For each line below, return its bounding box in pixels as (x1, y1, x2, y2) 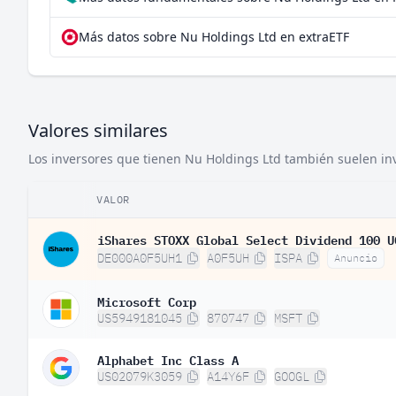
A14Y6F (207, 369, 249, 385)
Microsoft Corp (97, 291, 196, 310)
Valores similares (28, 118, 168, 142)
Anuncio (334, 251, 377, 264)
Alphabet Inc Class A (97, 349, 239, 369)
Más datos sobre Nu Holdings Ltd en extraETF (79, 28, 349, 45)
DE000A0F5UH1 (97, 250, 182, 266)
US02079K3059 (97, 369, 182, 385)
